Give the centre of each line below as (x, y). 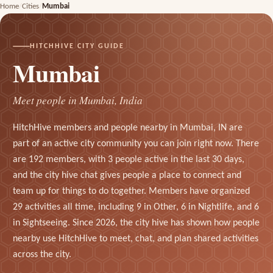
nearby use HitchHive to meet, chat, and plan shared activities (135, 239)
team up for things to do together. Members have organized (131, 191)
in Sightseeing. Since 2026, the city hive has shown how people (136, 223)
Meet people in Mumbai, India (77, 101)
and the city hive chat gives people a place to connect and (127, 175)
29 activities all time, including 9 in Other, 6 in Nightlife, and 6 (136, 207)
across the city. (42, 254)
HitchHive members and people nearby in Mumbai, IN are (127, 128)
